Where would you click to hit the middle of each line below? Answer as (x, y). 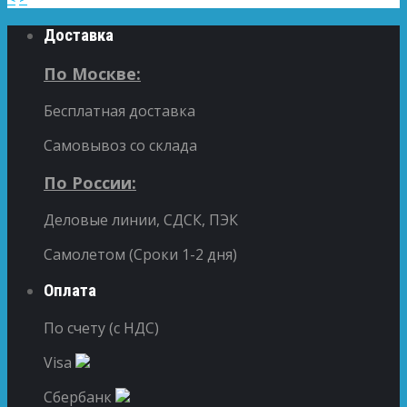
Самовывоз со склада (120, 145)
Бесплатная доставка (119, 110)
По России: (90, 182)
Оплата (70, 291)
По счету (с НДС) (101, 328)
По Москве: (92, 73)
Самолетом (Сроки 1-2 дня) (140, 254)
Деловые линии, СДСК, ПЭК (141, 219)
